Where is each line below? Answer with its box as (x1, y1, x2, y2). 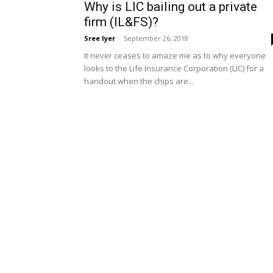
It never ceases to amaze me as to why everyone (84, 50, 266, 61)
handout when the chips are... (84, 76, 194, 87)
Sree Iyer (84, 34, 115, 43)
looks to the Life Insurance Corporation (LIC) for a (84, 63, 264, 74)
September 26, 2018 (124, 34, 188, 43)
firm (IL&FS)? (84, 15, 158, 29)
